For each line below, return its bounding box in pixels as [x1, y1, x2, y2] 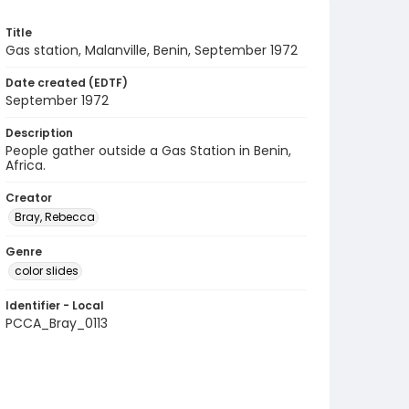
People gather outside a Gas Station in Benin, [5, 142, 291, 160]
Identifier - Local [5, 298, 104, 313]
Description [5, 125, 73, 141]
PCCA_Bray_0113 [5, 314, 108, 332]
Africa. [5, 156, 46, 174]
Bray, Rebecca [15, 209, 95, 225]
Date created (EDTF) [5, 75, 128, 90]
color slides [15, 263, 79, 278]
